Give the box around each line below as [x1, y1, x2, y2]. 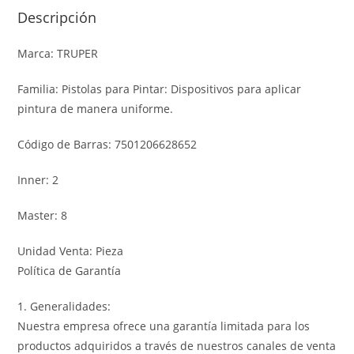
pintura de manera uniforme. [17, 100, 174, 116]
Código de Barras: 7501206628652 [17, 136, 198, 152]
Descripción [17, 7, 97, 27]
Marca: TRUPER [17, 45, 99, 61]
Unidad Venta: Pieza [17, 243, 124, 258]
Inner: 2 [17, 171, 59, 187]
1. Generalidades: [17, 298, 111, 314]
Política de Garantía [17, 262, 122, 278]
